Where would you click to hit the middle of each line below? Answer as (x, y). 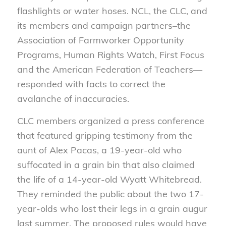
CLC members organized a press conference (110, 121)
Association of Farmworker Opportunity (100, 40)
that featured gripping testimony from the (105, 135)
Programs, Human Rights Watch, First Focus (110, 54)
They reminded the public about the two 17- (110, 194)
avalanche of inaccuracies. (73, 98)
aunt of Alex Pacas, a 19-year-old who (99, 150)
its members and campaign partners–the (104, 25)
